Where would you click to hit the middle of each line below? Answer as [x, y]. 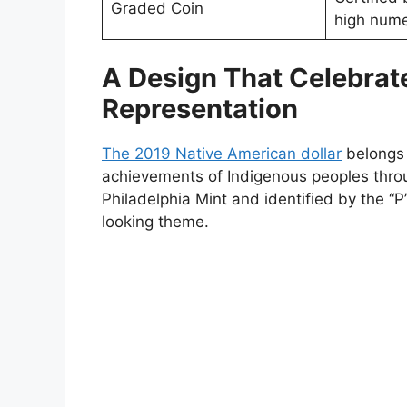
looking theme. [155, 222]
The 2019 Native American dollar [222, 154]
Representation [200, 109]
